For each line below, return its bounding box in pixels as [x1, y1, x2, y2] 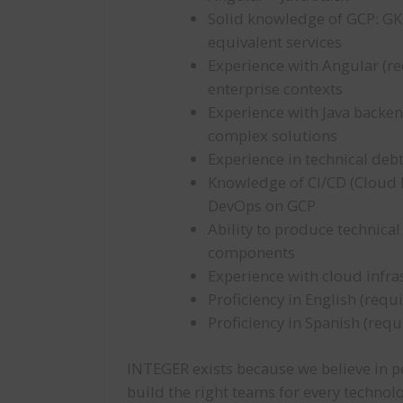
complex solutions [208, 125, 338, 147]
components [208, 242, 296, 264]
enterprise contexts [208, 78, 344, 100]
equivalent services [208, 31, 343, 53]
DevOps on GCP [208, 195, 317, 217]
